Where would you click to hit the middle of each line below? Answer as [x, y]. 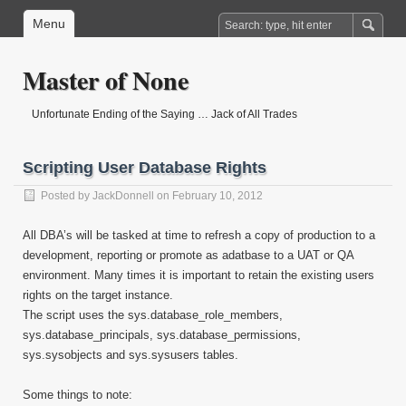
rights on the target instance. [98, 295]
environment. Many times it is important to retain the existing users [198, 275]
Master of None [106, 80]
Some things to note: [77, 395]
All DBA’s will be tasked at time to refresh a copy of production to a [199, 235]
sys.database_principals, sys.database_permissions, [162, 335]
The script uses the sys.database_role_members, [153, 315]
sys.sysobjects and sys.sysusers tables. [130, 355]
